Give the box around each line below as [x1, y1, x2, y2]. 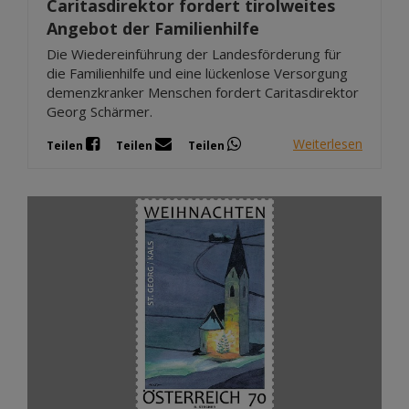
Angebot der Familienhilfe [47, 16, 259, 39]
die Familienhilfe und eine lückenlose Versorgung [47, 63, 348, 82]
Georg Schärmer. [47, 101, 152, 121]
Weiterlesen [293, 135, 362, 153]
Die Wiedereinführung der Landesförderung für [47, 44, 341, 63]
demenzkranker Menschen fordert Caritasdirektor [47, 82, 359, 101]
